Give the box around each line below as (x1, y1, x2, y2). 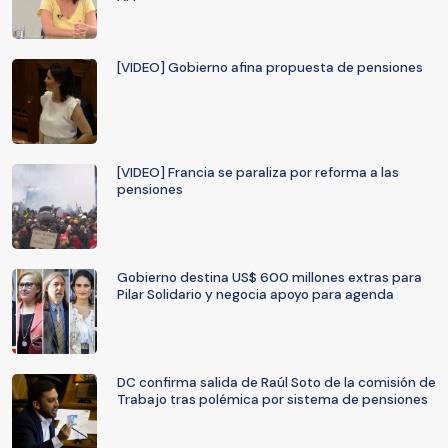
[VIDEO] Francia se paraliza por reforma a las (117, 164, 399, 181)
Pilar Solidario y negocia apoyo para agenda (117, 286, 394, 303)
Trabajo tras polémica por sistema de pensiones (117, 391, 428, 408)
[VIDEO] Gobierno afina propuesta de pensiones (117, 59, 423, 76)
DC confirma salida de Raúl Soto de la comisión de (117, 374, 436, 391)
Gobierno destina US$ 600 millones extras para (117, 269, 422, 286)
